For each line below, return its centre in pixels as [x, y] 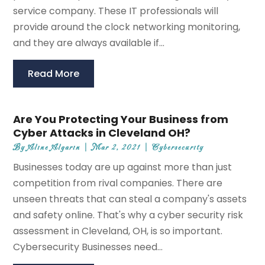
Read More [54, 74]
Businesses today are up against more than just [123, 167]
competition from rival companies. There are [118, 183]
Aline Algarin [54, 148]
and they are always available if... [89, 43]
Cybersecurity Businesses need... [88, 247]
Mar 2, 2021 [117, 148]
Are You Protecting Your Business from [121, 119]
